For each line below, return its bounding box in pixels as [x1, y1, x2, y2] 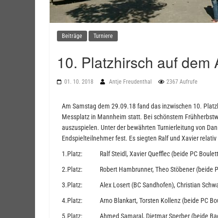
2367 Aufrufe [166, 78, 198, 85]
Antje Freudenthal [109, 78, 153, 85]
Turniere [93, 33, 113, 39]
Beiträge [62, 33, 82, 39]
